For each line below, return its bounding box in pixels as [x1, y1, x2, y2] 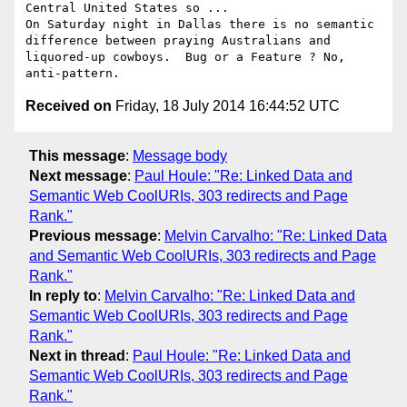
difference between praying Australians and [25, 34, 331, 48]
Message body [133, 147, 227, 164]
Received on [25, 98, 112, 114]
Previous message [29, 227, 157, 243]
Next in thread [29, 347, 125, 363]
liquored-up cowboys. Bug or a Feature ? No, [25, 50, 345, 65]
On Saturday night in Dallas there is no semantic [25, 17, 374, 32]
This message [29, 147, 125, 164]
